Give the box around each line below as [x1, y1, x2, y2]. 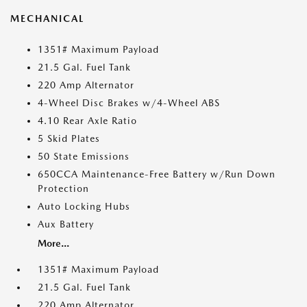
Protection [38, 183, 89, 195]
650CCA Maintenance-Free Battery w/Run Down [38, 169, 275, 180]
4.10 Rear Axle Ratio [38, 115, 137, 127]
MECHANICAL [10, 13, 84, 25]
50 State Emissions [38, 151, 130, 162]
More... [38, 238, 69, 249]
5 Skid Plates [38, 133, 100, 145]
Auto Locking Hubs [38, 201, 130, 212]
